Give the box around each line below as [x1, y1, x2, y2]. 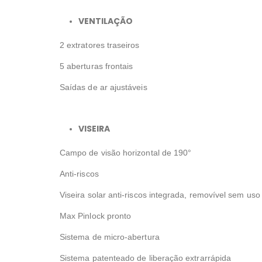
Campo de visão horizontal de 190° [60, 148, 192, 158]
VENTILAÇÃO [78, 15, 133, 27]
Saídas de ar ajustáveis [60, 82, 147, 92]
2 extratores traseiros [60, 40, 140, 50]
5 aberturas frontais [60, 61, 133, 71]
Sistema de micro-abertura [60, 232, 160, 242]
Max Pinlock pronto [60, 211, 132, 221]
